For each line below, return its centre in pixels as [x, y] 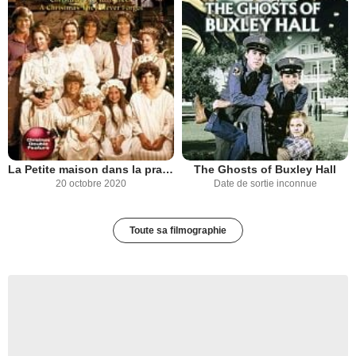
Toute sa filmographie [178, 231]
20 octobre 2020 [91, 184]
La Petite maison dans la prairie [168, 170]
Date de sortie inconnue [265, 184]
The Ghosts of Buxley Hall [265, 170]
